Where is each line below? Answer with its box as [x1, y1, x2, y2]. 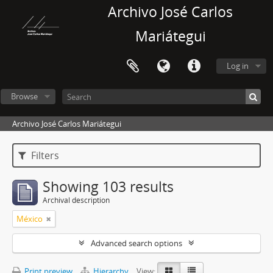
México [16, 213, 43, 224]
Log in [227, 60, 249, 71]
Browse [10, 91, 38, 102]
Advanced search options [91, 238, 182, 249]
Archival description [43, 195, 110, 205]
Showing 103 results [43, 177, 174, 196]
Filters [29, 149, 60, 162]
